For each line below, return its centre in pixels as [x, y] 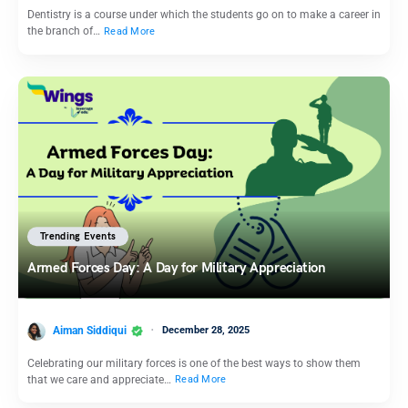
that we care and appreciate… [101, 379]
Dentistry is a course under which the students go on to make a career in [204, 15]
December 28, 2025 [206, 330]
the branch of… [65, 31]
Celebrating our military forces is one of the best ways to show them [194, 363]
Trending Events [78, 237]
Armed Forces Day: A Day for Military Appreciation [177, 268]
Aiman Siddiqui [90, 330]
